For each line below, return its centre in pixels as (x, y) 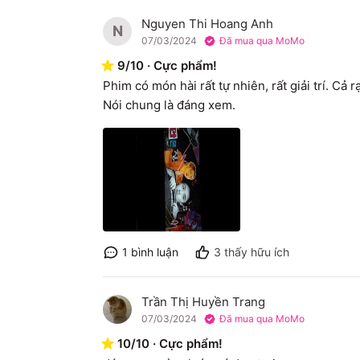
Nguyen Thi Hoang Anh (207, 24)
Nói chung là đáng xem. (169, 105)
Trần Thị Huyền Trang (203, 301)
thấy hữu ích (255, 252)
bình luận (155, 252)
